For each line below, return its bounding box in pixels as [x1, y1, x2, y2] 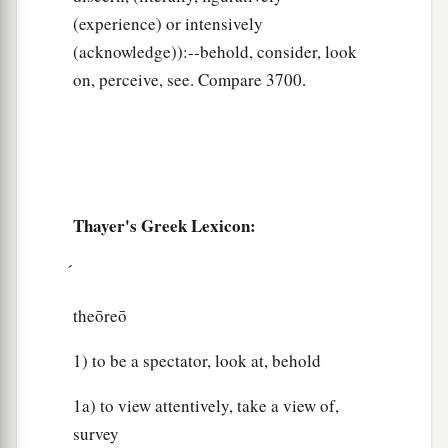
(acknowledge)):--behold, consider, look [73, 40, 357, 64]
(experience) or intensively [73, 12, 263, 36]
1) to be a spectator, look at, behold [73, 349, 321, 373]
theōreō [73, 304, 127, 328]
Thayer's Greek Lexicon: [73, 213, 256, 239]
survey [73, 422, 119, 446]
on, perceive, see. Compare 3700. [73, 68, 306, 92]
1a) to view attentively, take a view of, [73, 394, 339, 418]
